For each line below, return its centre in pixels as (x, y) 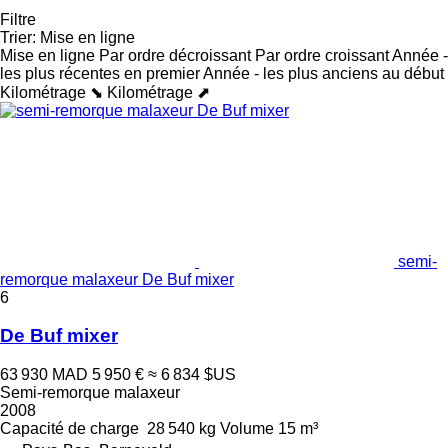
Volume (247, 429)
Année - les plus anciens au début (323, 73)
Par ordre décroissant (175, 55)
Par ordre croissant (322, 55)
